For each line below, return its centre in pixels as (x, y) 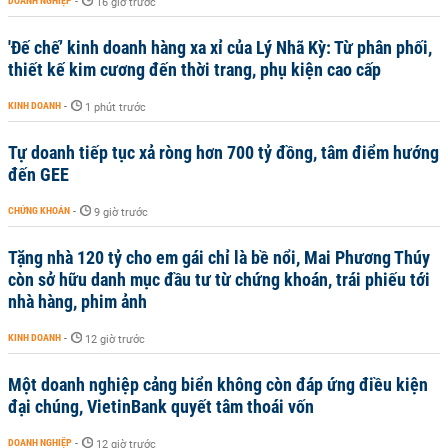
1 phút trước (115, 107)
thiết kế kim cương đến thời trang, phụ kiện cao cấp (194, 69)
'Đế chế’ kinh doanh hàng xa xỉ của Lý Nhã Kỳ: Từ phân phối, (220, 47)
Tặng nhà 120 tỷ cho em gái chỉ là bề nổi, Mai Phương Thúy (219, 257)
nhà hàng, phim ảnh (77, 301)
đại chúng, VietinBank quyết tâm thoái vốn (161, 406)
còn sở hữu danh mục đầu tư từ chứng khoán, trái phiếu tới (219, 279)
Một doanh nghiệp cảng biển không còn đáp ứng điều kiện (218, 384)
